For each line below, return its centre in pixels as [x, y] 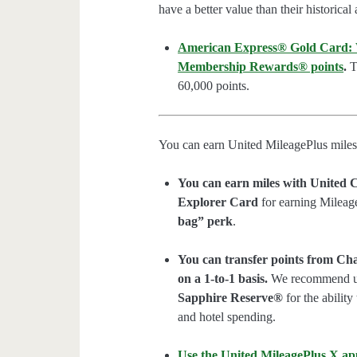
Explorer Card [218, 202]
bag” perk [206, 222]
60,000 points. [214, 86]
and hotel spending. [227, 317]
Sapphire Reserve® [231, 298]
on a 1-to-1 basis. [223, 279]
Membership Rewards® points [261, 67]
